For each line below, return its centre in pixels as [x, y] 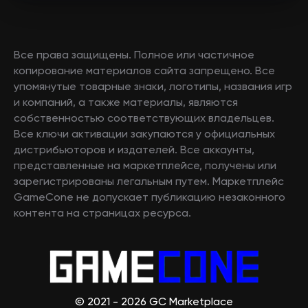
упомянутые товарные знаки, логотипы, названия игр [153, 87]
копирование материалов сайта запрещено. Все [144, 71]
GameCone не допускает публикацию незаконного [150, 198]
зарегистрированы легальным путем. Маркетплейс [149, 182]
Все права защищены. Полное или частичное [134, 55]
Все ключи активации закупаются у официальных [144, 134]
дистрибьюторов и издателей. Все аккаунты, [134, 150]
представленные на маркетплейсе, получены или [145, 166]
